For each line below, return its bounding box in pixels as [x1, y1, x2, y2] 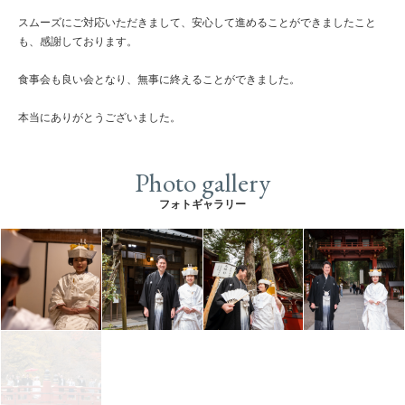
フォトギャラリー [159, 197, 246, 212]
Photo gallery [135, 165, 270, 201]
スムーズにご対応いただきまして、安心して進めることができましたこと [18, 16, 376, 30]
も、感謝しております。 [18, 35, 137, 49]
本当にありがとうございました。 [18, 111, 181, 125]
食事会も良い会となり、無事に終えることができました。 [18, 73, 300, 87]
